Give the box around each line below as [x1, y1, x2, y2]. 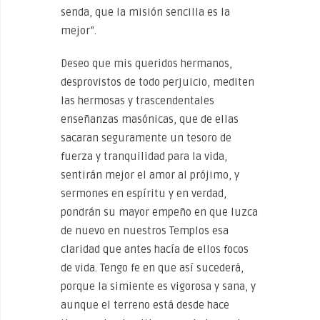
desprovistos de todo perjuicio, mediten [61, 76, 254, 89]
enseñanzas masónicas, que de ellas [61, 113, 239, 126]
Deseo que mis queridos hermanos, [61, 57, 232, 70]
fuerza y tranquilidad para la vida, [61, 150, 227, 163]
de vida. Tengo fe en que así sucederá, [61, 261, 244, 274]
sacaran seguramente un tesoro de [61, 131, 231, 144]
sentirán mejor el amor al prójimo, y [61, 169, 239, 181]
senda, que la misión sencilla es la [61, 6, 230, 19]
